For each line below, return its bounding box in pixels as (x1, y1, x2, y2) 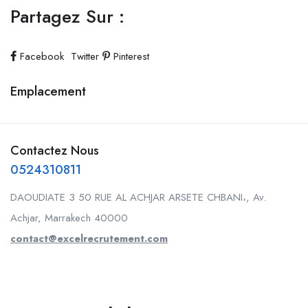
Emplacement (10, 82, 86, 100)
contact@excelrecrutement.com (10, 231, 168, 246)
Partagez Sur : (10, 3, 124, 30)
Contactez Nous (10, 142, 99, 159)
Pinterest (110, 49, 149, 64)
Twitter (67, 49, 102, 64)
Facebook (16, 49, 67, 64)
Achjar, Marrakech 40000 (10, 210, 128, 225)
